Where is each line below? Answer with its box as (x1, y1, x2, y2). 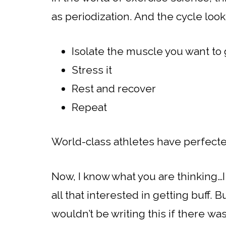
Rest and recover (72, 82, 156, 95)
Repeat (72, 100, 107, 114)
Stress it (72, 63, 112, 76)
